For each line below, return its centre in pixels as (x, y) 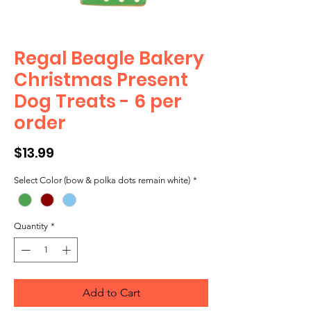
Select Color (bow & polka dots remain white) (102, 180)
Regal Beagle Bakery (109, 58)
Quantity (31, 226)
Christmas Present (101, 79)
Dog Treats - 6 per (98, 101)
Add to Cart (111, 292)
